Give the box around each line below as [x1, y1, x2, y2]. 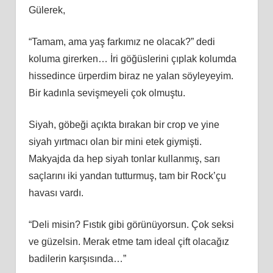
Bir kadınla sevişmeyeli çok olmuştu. [28, 87, 185, 98]
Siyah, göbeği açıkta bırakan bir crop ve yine [28, 119, 219, 130]
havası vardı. [28, 187, 83, 198]
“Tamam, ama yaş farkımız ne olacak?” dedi [28, 36, 215, 47]
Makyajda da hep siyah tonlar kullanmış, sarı [28, 153, 220, 164]
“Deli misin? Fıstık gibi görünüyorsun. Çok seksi [28, 219, 234, 230]
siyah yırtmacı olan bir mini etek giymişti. [28, 136, 202, 147]
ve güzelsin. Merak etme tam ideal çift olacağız [28, 236, 229, 247]
